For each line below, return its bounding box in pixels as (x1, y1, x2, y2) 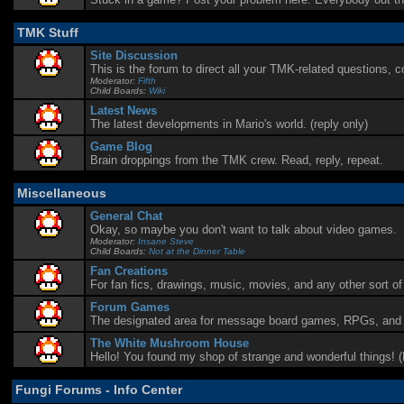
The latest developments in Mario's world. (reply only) (89, 116, 368, 131)
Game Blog (89, 139, 152, 153)
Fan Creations (89, 263, 168, 278)
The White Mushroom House (89, 335, 249, 350)
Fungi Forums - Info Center (14, 382, 182, 398)
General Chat (89, 208, 162, 223)
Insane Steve (137, 235, 194, 246)
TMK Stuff (16, 25, 78, 41)
